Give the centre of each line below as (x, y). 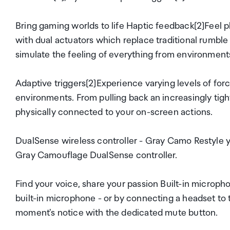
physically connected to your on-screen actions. (114, 112)
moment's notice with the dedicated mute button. (117, 213)
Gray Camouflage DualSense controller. (97, 155)
